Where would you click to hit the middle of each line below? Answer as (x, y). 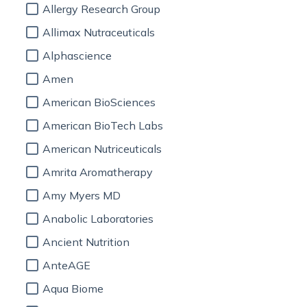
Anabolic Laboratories (98, 219)
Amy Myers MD (82, 195)
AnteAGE (66, 265)
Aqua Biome (73, 288)
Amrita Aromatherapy (98, 172)
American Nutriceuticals (102, 149)
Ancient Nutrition (86, 242)
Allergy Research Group (101, 9)
